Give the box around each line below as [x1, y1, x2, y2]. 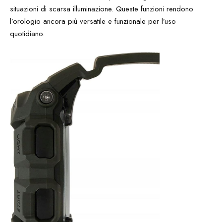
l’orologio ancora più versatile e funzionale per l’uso [10, 16, 176, 27]
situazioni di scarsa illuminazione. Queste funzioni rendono [10, 3, 193, 14]
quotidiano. [10, 28, 45, 39]
